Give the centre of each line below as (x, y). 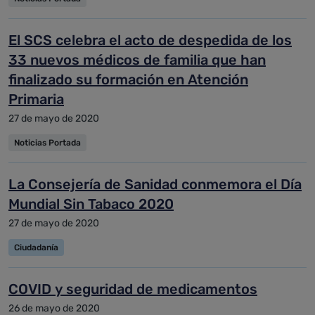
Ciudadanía (36, 247)
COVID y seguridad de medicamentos (133, 289)
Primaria (36, 99)
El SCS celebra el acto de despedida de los (150, 40)
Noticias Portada (47, 143)
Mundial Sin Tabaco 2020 (91, 204)
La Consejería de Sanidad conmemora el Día (155, 184)
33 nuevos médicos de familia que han (137, 60)
